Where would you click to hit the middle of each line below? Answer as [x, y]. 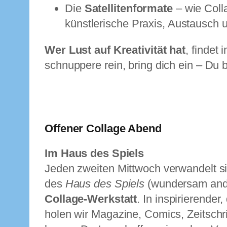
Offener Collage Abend [103, 129]
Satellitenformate [128, 9]
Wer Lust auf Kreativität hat [115, 50]
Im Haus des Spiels [94, 154]
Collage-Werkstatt [91, 199]
